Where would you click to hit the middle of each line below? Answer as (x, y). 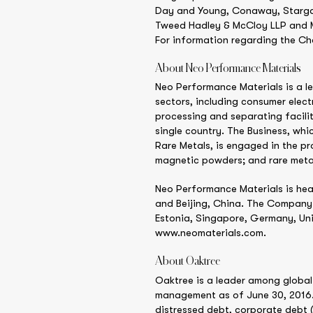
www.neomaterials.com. (211, 233)
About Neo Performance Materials (228, 68)
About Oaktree (188, 261)
